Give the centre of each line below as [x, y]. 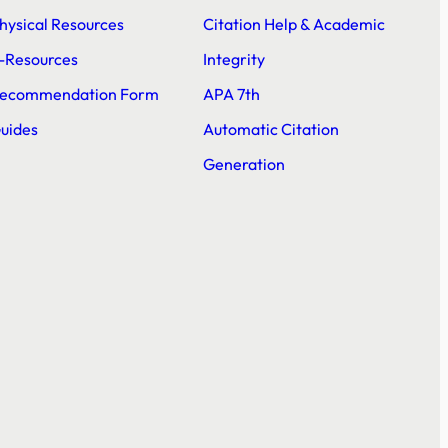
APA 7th [231, 94]
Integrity [233, 59]
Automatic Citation [270, 129]
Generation [243, 164]
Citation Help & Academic [293, 24]
